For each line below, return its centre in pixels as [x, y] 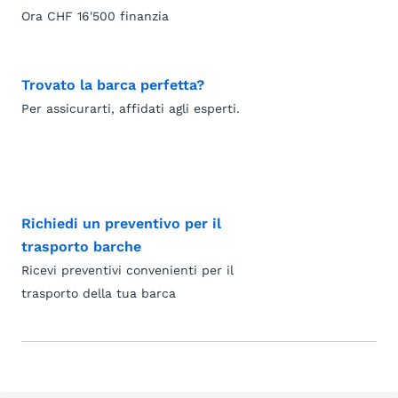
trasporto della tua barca [99, 293]
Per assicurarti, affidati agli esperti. [131, 108]
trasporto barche [81, 247]
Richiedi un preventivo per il [121, 223]
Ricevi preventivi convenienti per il [127, 270]
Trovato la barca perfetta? [113, 85]
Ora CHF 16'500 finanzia [95, 16]
